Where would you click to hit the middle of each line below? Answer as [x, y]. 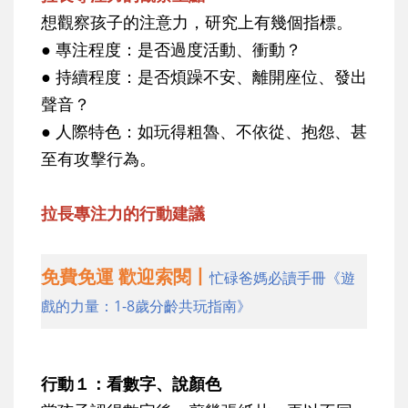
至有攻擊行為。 [98, 159]
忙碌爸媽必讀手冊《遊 [282, 278]
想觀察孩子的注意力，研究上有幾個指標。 [197, 22]
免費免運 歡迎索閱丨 [125, 277]
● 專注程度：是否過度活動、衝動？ [171, 50]
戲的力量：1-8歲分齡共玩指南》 [146, 306]
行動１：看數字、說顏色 [131, 384]
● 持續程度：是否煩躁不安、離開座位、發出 [204, 77]
